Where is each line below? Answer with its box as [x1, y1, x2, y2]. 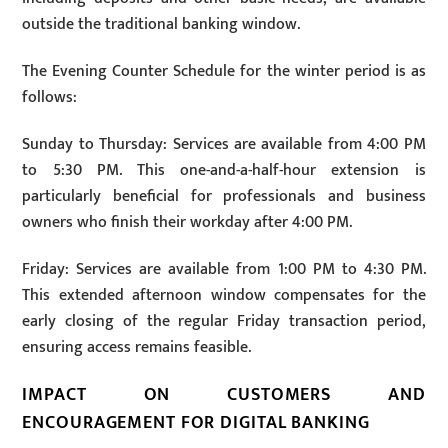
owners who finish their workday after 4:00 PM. [22, 208, 353, 236]
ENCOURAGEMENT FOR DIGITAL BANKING [22, 408, 370, 438]
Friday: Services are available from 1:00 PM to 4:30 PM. [22, 255, 426, 283]
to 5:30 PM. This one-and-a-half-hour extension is [22, 156, 426, 184]
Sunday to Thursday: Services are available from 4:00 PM [22, 130, 426, 158]
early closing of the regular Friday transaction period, [22, 307, 426, 335]
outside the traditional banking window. [22, 11, 301, 39]
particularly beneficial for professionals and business [22, 182, 426, 210]
